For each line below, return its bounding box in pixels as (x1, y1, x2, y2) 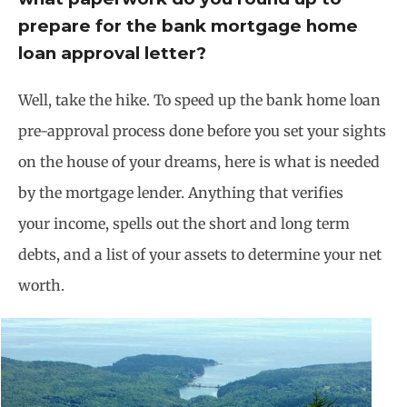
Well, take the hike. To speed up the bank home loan (18, 91, 381, 110)
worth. (18, 276, 65, 295)
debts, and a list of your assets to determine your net (18, 245, 382, 264)
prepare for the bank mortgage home (18, 15, 358, 37)
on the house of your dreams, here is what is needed (18, 153, 380, 172)
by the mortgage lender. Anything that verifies (18, 184, 343, 203)
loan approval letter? (18, 43, 206, 65)
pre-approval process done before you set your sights (18, 122, 386, 141)
